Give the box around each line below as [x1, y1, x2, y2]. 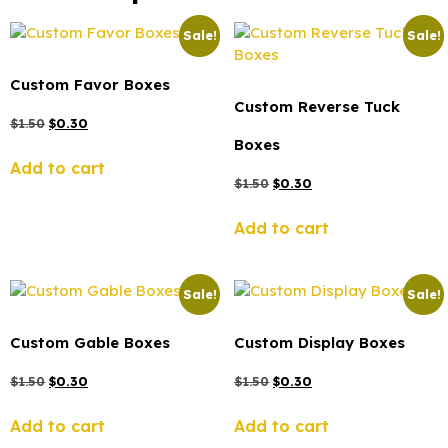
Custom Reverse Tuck [234, 97, 400, 117]
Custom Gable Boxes [10, 333, 170, 353]
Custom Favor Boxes [10, 75, 170, 95]
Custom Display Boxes [234, 333, 405, 353]
